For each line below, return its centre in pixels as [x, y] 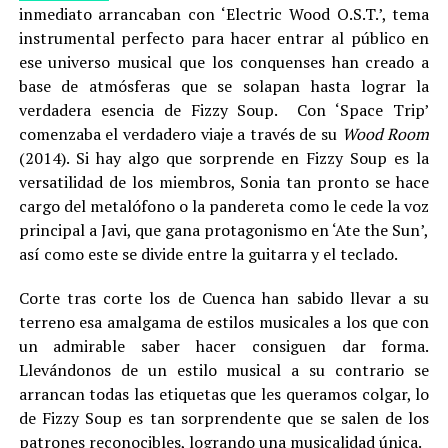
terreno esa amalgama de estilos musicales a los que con [224, 322]
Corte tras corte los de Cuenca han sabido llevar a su [224, 298]
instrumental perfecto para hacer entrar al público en [224, 38]
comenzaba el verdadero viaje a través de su [180, 134]
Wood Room [385, 134]
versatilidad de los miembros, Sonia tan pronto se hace [224, 182]
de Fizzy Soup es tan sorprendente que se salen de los [224, 418]
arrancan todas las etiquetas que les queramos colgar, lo [224, 394]
